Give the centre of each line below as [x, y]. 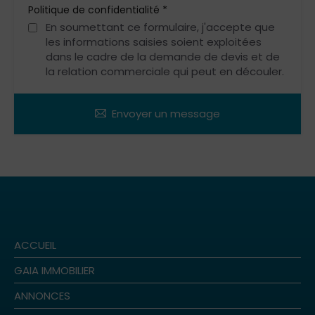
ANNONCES [42, 296]
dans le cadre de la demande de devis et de [163, 57]
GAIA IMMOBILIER [54, 270]
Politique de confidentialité [95, 10]
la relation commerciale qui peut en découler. [165, 71]
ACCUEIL [35, 245]
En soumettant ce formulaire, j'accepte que [160, 27]
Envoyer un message [166, 114]
